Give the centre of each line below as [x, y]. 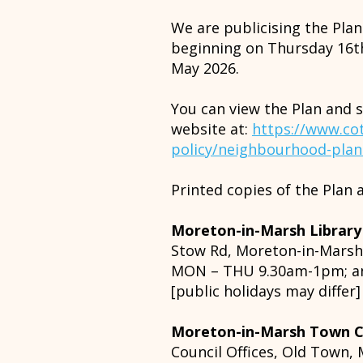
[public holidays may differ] [266, 291]
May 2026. [205, 68]
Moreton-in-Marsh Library [266, 230]
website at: [211, 129]
